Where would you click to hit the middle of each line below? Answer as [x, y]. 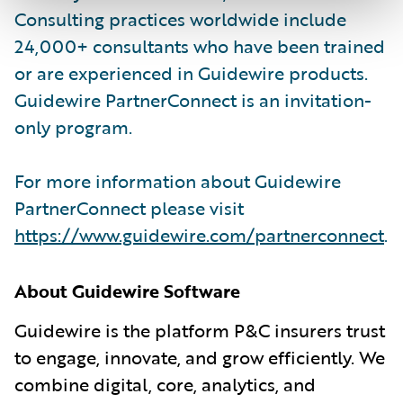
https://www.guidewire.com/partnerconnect [199, 234]
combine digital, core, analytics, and [165, 384]
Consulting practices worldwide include [180, 18]
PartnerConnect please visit [129, 207]
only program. [73, 126]
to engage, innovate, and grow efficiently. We [200, 357]
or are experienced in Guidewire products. [191, 72]
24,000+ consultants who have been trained [200, 45]
